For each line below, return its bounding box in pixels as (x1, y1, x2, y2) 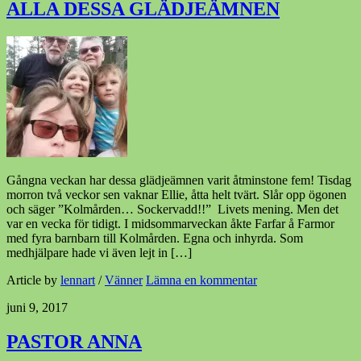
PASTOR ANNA (6, 330, 142, 352)
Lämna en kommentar (146, 273, 257, 287)
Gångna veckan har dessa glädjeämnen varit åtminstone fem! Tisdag (6, 173, 351, 187)
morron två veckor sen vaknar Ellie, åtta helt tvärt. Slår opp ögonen (6, 188, 346, 201)
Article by (6, 273, 60, 287)
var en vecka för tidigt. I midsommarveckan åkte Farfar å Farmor (6, 217, 334, 230)
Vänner (105, 273, 143, 287)
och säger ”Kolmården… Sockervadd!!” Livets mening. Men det (6, 202, 338, 216)
